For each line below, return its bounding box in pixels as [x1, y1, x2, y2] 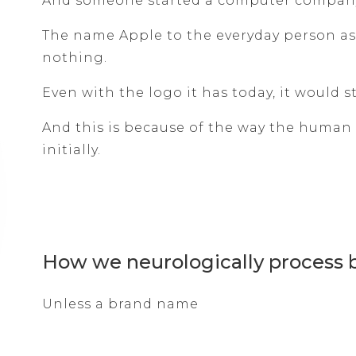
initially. [42, 142, 102, 158]
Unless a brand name [42, 296, 199, 312]
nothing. [42, 50, 108, 66]
